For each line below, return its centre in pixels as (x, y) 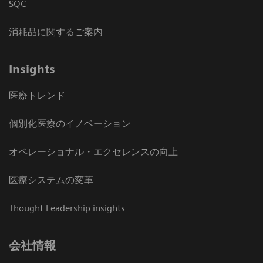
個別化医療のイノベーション (70, 123)
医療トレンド (37, 95)
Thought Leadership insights (67, 208)
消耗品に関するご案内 (56, 32)
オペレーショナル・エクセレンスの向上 (93, 151)
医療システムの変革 (51, 180)
